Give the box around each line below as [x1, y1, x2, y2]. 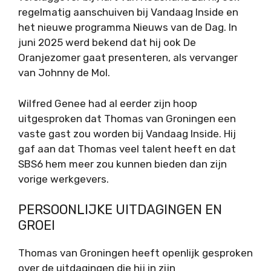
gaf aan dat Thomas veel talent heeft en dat [18, 142, 236, 155]
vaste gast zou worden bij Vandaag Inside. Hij [18, 127, 236, 140]
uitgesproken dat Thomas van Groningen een [18, 112, 236, 125]
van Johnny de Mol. [18, 67, 110, 79]
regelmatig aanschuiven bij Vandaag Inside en [18, 6, 238, 19]
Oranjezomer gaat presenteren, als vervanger [18, 51, 238, 64]
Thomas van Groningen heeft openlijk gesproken [18, 247, 253, 260]
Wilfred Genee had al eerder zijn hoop [18, 97, 197, 109]
